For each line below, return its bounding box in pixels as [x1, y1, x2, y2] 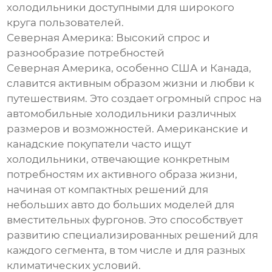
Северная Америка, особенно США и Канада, [7, 62, 252, 75]
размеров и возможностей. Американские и [7, 123, 249, 135]
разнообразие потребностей [7, 47, 165, 59]
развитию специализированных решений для [7, 229, 259, 242]
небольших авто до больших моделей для [7, 199, 235, 211]
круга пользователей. [7, 16, 124, 29]
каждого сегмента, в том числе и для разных [7, 244, 246, 257]
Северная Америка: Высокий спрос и [7, 32, 211, 44]
